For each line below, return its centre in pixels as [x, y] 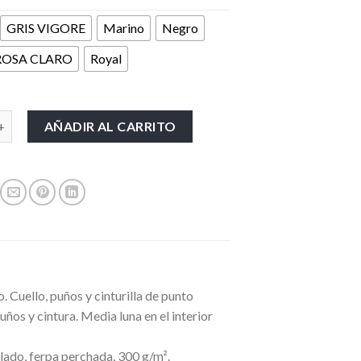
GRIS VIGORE [46, 28]
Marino [123, 28]
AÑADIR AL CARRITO [110, 127]
